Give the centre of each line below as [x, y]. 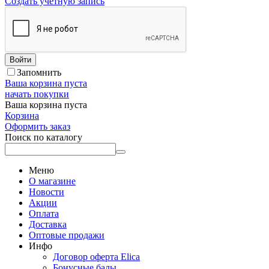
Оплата [44, 213]
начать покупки [37, 94]
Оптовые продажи [67, 235]
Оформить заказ [38, 126]
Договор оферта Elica [96, 257]
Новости [47, 192]
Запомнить [39, 72]
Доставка [48, 224]
